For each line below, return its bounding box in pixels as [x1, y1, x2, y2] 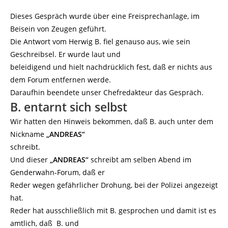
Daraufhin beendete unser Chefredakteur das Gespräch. [10, 88, 204, 97]
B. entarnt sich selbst [10, 99, 127, 115]
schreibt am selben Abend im [89, 155, 191, 164]
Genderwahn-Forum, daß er [10, 167, 105, 177]
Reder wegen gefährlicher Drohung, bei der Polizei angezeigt [10, 180, 218, 190]
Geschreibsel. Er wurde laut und [10, 49, 121, 59]
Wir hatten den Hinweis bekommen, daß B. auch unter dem [10, 117, 213, 126]
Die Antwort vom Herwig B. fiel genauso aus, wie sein [10, 37, 190, 46]
